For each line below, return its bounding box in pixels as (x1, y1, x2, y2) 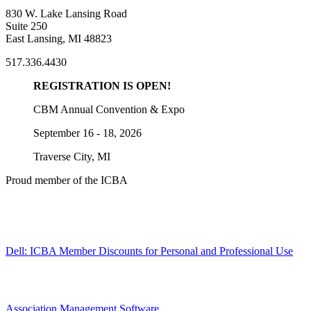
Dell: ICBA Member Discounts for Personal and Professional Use (6, 245, 293, 258)
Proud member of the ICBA (6, 174, 128, 187)
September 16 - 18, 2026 (33, 127, 142, 140)
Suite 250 (6, 20, 47, 33)
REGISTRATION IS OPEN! (33, 80, 171, 92)
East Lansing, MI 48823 (6, 33, 112, 45)
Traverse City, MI (33, 151, 110, 163)
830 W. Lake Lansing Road (6, 8, 127, 20)
